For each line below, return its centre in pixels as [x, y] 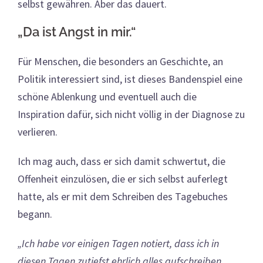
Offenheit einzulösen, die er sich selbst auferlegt [123, 178]
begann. [35, 214]
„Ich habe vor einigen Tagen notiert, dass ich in [118, 243]
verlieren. [38, 131]
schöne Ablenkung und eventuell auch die [107, 96]
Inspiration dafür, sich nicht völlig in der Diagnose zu [131, 114]
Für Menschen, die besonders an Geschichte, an [120, 61]
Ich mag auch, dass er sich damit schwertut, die [122, 161]
